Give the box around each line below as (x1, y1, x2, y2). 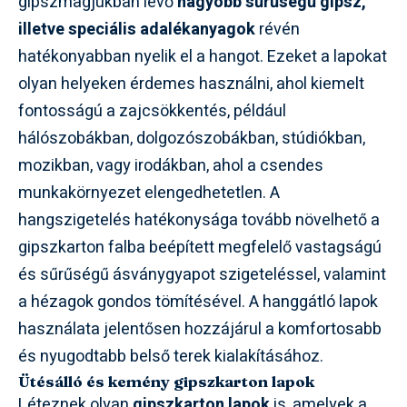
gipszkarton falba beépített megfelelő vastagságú (18, 234, 382, 260)
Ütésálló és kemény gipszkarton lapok (18, 371, 314, 391)
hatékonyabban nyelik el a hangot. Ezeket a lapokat (18, 44, 387, 69)
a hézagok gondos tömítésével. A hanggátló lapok (18, 289, 378, 314)
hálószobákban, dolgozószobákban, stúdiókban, (18, 125, 365, 151)
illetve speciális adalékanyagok (18, 16, 255, 42)
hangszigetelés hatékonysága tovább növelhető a (18, 207, 380, 233)
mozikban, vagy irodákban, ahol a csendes (18, 153, 323, 178)
